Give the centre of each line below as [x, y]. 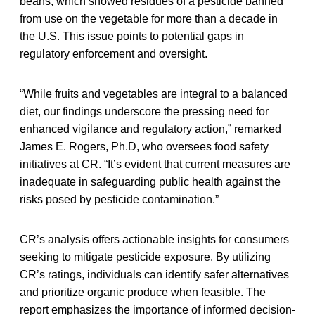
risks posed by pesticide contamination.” [119, 199]
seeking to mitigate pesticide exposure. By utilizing [145, 257]
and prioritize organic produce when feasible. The [143, 292]
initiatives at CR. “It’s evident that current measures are [155, 164]
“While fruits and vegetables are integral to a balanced [154, 94]
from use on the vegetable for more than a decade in [149, 18]
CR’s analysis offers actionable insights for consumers [154, 239]
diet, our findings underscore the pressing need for [144, 111]
